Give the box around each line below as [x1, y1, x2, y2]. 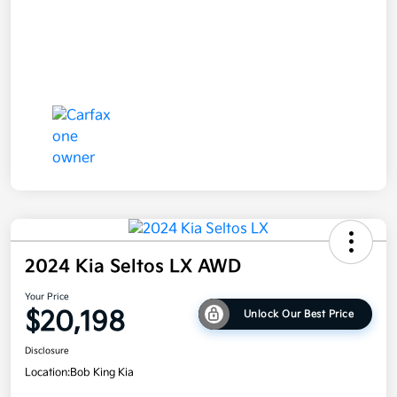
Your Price [25, 292, 69, 303]
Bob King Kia [70, 366, 134, 380]
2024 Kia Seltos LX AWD [25, 256, 241, 278]
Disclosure [25, 346, 69, 357]
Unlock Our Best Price [243, 307, 354, 320]
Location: [25, 366, 70, 380]
